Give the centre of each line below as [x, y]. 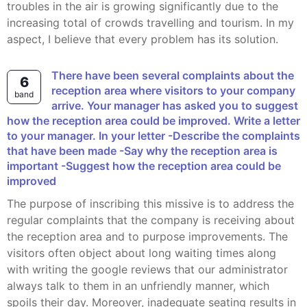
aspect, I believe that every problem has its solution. [143, 39]
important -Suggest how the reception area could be [144, 166]
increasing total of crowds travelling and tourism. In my [150, 23]
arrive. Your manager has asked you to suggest [175, 106]
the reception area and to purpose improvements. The [147, 236]
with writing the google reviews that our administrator [147, 269]
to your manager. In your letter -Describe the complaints [153, 136]
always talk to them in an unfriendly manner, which [138, 286]
